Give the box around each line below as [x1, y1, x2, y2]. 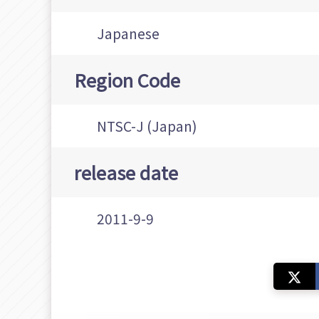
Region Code [74, 66, 180, 93]
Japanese [97, 23, 159, 44]
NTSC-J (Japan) [97, 116, 197, 137]
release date [74, 159, 178, 186]
